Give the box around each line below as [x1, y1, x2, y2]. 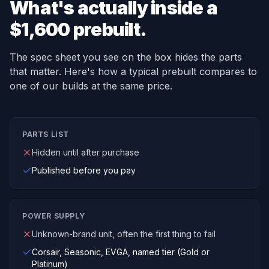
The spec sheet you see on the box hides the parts [10, 51, 242, 63]
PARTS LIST [22, 130, 69, 139]
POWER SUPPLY [22, 211, 85, 220]
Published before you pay [32, 165, 136, 175]
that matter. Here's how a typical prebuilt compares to [10, 65, 257, 77]
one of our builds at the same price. [10, 80, 172, 92]
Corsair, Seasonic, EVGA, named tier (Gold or [32, 247, 210, 257]
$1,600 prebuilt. [10, 19, 147, 40]
